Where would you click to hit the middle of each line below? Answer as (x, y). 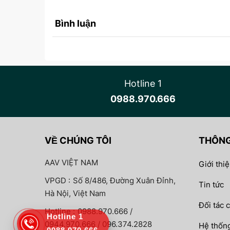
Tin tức (211, 185)
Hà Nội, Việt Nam (75, 193)
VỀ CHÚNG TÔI (78, 140)
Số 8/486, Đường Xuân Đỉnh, (124, 180)
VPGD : (57, 180)
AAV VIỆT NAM (71, 162)
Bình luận (75, 23)
